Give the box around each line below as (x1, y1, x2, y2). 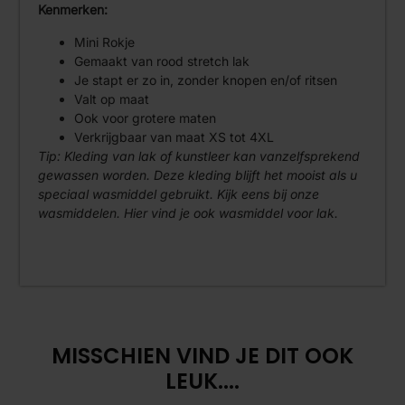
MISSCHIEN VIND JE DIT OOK (52, 340, 353, 371)
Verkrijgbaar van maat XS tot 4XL (74, 128, 275, 145)
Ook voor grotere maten (74, 109, 217, 126)
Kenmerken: (38, 2, 108, 18)
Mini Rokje (74, 33, 136, 50)
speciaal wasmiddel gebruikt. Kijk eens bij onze (38, 185, 320, 202)
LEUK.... (165, 365, 240, 396)
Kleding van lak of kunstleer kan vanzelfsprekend (61, 147, 361, 164)
